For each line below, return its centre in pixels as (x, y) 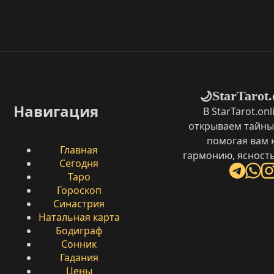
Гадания (79, 257)
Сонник (79, 244)
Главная (79, 150)
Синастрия (79, 203)
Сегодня (79, 163)
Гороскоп (79, 190)
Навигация (56, 111)
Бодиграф (79, 230)
